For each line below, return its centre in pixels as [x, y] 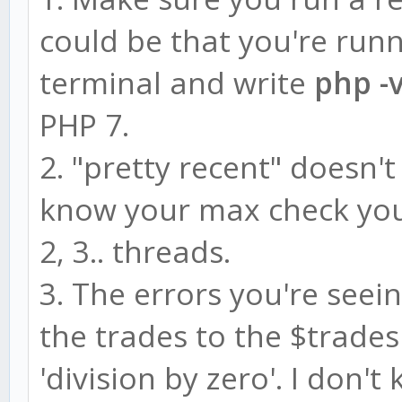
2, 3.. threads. [135, 252]
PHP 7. [84, 125]
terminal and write [177, 83]
